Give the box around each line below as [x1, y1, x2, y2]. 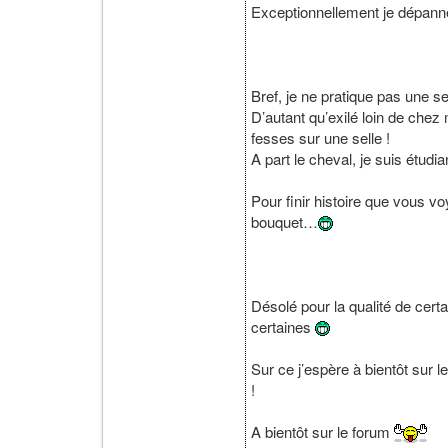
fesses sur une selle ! [251, 126, 390, 148]
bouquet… [251, 210, 318, 232]
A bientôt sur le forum [251, 420, 394, 442]
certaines [251, 315, 315, 337]
